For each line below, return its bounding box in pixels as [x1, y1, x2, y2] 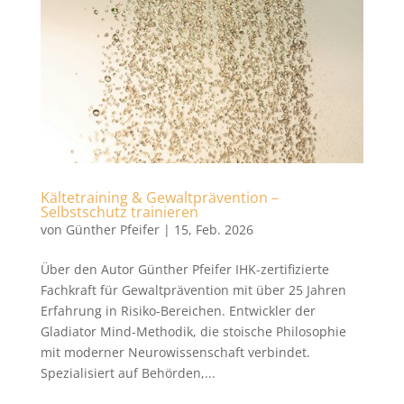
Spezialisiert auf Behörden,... [40, 364, 216, 382]
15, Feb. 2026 [173, 221, 253, 239]
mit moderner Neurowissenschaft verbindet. [40, 344, 310, 362]
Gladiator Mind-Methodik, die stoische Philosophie [40, 323, 346, 341]
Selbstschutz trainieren [40, 202, 198, 223]
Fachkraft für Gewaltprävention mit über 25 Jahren [40, 281, 346, 299]
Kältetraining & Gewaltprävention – [40, 188, 279, 208]
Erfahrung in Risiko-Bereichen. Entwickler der [40, 302, 316, 320]
